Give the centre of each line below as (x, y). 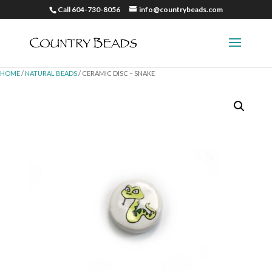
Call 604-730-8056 (89, 9)
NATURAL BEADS (51, 73)
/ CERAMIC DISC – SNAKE (116, 73)
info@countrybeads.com (181, 9)
